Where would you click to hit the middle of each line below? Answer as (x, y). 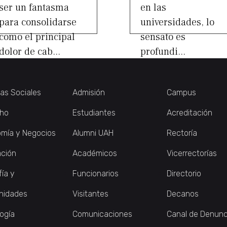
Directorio (184, 173)
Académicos (95, 153)
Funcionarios (96, 173)
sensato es (163, 37)
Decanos (183, 194)
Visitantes (90, 194)
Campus (181, 92)
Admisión (89, 92)
